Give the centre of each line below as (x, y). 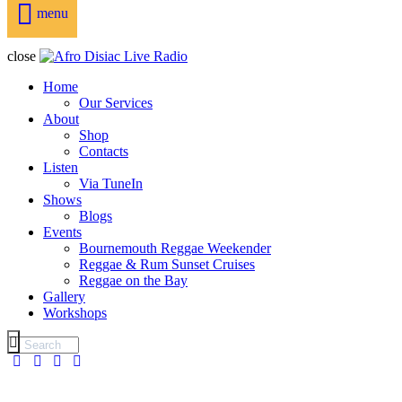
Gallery (64, 297)
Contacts (104, 152)
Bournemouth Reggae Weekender (175, 249)
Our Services (116, 103)
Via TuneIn (111, 184)
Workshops (75, 313)
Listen (61, 168)
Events (62, 232)
